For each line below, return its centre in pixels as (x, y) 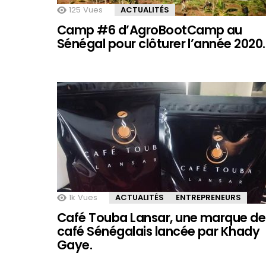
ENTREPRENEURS (208, 198)
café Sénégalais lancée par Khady (159, 232)
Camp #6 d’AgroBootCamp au (150, 30)
